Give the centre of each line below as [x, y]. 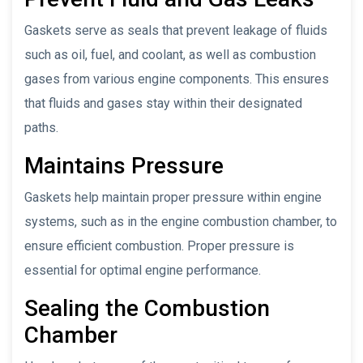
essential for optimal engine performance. [143, 270]
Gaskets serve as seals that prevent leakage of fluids [176, 30]
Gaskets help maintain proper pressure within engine [173, 197]
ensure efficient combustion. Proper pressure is [159, 246]
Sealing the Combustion [147, 308]
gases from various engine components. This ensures [177, 79]
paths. [41, 127]
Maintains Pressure [124, 165]
